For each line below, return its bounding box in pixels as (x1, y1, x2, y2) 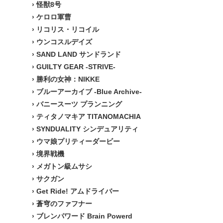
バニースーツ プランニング (36, 100, 122, 108)
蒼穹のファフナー (36, 200, 92, 208)
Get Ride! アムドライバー (36, 187, 119, 195)
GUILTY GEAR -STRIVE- (36, 63, 115, 71)
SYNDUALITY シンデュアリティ (36, 125, 138, 133)
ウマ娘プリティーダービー (36, 137, 120, 145)
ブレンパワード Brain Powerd (36, 212, 132, 220)
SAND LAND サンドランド (36, 50, 121, 58)
